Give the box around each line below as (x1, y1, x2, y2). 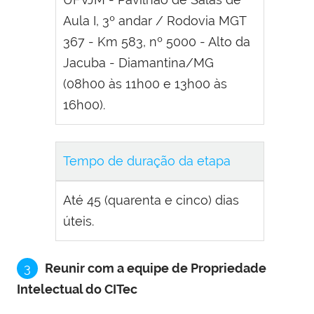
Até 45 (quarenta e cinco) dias (63, 193, 239, 208)
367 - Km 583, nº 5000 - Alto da (63, 34, 250, 50)
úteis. (63, 214, 94, 229)
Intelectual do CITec (17, 282, 137, 297)
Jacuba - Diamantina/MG (63, 55, 214, 71)
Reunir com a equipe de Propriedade (45, 261, 266, 276)
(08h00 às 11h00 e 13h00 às (63, 76, 227, 92)
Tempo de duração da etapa (63, 153, 231, 169)
